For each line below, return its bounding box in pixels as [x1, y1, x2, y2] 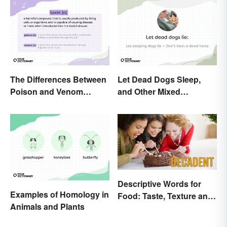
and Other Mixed [118, 85, 180, 97]
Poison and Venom [10, 85, 83, 97]
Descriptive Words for [118, 178, 201, 190]
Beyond [118, 202, 148, 214]
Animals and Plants [10, 200, 85, 212]
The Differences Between [10, 73, 106, 85]
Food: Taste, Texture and [118, 190, 213, 202]
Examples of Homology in [10, 188, 109, 200]
